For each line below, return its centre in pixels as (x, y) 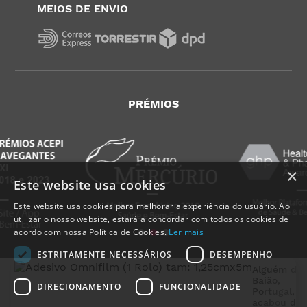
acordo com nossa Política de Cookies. (91, 232)
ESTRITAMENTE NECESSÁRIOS (105, 254)
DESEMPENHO (241, 254)
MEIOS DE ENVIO (83, 8)
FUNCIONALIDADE (200, 286)
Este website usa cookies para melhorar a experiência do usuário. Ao (152, 206)
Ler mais (186, 232)
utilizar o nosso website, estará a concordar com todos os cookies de (151, 219)
